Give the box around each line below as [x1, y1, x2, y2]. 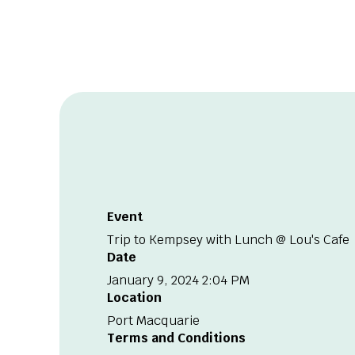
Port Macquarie [107, 312, 200, 330]
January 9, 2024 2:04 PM [107, 272, 250, 289]
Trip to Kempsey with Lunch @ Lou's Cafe [107, 231, 349, 249]
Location [107, 289, 162, 307]
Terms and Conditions [107, 330, 246, 347]
